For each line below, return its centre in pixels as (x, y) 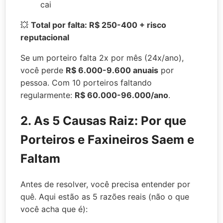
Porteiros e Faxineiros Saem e (107, 140)
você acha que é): (54, 209)
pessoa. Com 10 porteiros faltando (86, 83)
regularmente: (48, 95)
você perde (43, 70)
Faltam (40, 159)
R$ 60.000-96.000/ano (121, 95)
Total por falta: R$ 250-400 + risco (99, 25)
